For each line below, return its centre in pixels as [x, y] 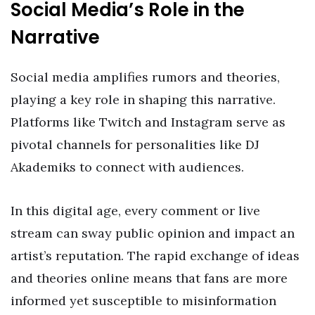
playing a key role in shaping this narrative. [143, 100]
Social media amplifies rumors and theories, [145, 77]
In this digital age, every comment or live [135, 210]
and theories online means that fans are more [149, 278]
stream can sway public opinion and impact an [153, 233]
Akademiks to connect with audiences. [127, 167]
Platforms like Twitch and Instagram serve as [148, 122]
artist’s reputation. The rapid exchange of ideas [155, 255]
